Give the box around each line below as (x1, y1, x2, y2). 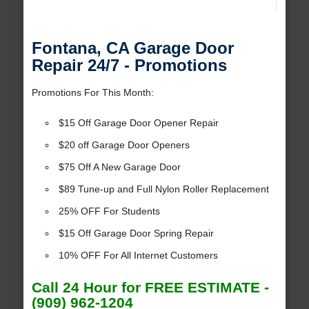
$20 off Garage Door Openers (58, 139, 190, 151)
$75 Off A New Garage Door (58, 161, 181, 173)
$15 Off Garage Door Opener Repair (58, 117, 219, 129)
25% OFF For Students (58, 206, 160, 217)
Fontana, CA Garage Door (31, 39, 234, 58)
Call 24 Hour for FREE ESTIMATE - (31, 279, 269, 296)
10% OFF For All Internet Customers (58, 250, 218, 261)
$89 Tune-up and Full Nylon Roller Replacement (58, 183, 269, 195)
